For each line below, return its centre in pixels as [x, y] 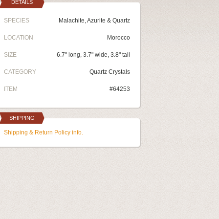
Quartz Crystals [110, 72]
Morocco [119, 38]
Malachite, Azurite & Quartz [94, 21]
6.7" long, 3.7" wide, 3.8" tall [93, 55]
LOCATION [19, 38]
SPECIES [17, 21]
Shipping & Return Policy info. [44, 132]
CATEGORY [20, 72]
